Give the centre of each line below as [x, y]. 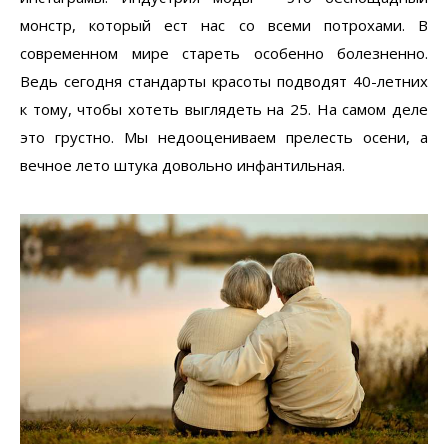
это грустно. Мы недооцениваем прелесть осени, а [224, 137]
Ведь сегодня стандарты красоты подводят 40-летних [224, 81]
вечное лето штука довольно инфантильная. [182, 165]
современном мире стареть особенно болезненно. [224, 53]
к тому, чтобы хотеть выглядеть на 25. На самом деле [224, 109]
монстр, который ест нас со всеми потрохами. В [224, 25]
